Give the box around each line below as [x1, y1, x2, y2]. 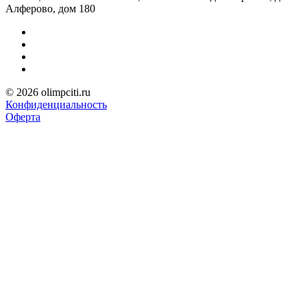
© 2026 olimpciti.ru [5, 86, 90, 98]
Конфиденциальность [5, 98, 107, 110]
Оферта [5, 110, 40, 123]
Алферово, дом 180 [5, 2, 95, 14]
